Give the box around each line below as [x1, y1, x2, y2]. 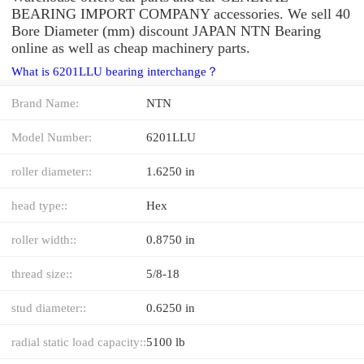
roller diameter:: [11, 163, 92, 178]
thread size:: [11, 266, 72, 280]
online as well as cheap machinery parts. [11, 39, 250, 56]
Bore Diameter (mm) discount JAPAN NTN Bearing [11, 22, 321, 39]
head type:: [11, 197, 67, 212]
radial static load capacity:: [11, 334, 146, 349]
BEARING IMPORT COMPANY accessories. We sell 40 [11, 5, 350, 22]
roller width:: [11, 232, 76, 246]
